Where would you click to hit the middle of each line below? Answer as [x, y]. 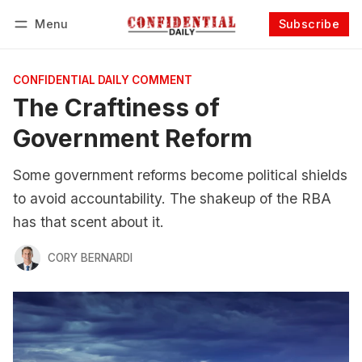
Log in [45, 45]
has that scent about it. [88, 222]
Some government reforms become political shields [180, 175]
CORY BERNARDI [90, 257]
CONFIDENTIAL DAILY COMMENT [103, 80]
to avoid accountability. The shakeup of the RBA [172, 198]
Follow [274, 45]
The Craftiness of [116, 107]
